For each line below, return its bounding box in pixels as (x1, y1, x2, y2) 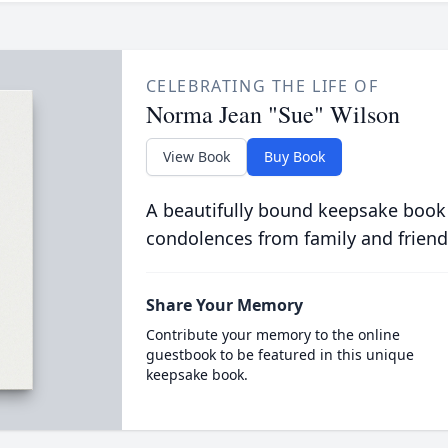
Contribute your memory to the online (145, 325, 400, 344)
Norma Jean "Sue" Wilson (145, 98, 400, 130)
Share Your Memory (145, 294, 303, 316)
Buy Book (263, 147, 325, 166)
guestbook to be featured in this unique (145, 345, 414, 364)
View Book (162, 147, 230, 166)
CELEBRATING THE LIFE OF (145, 75, 379, 97)
